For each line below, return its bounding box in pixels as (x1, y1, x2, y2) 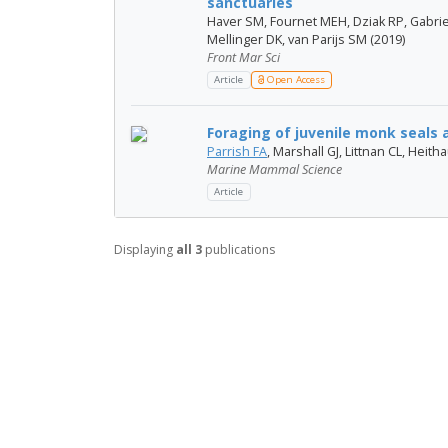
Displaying (114, 240, 176, 258)
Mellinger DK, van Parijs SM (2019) (207, 30, 405, 48)
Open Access (263, 73, 325, 87)
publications (202, 240, 275, 258)
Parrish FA (207, 142, 267, 160)
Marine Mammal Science (207, 160, 342, 178)
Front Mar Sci (207, 48, 280, 66)
